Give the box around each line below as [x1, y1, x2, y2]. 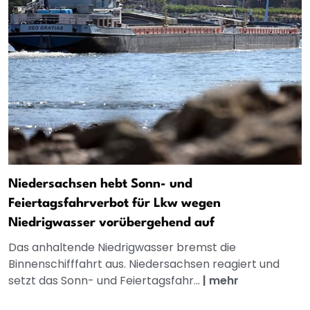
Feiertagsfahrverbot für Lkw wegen [8, 197, 221, 210]
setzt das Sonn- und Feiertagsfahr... [8, 273, 203, 289]
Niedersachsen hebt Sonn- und [8, 178, 192, 191]
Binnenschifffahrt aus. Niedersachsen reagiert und [8, 256, 280, 273]
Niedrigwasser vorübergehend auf [8, 217, 215, 230]
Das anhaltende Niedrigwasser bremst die [8, 239, 236, 256]
